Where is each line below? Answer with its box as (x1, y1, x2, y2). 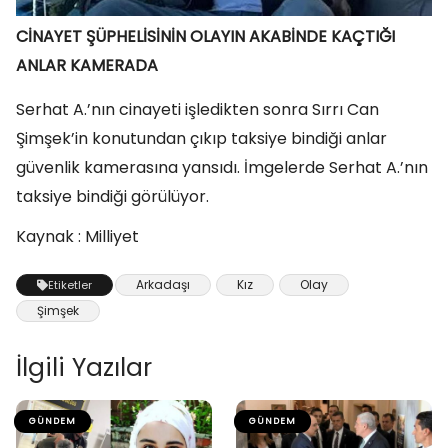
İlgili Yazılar (16, 350, 152, 386)
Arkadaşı (136, 276, 190, 294)
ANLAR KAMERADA (16, 54, 158, 78)
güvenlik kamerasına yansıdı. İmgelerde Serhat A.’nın (16, 156, 428, 180)
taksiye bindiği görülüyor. (16, 185, 209, 209)
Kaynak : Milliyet (16, 225, 139, 249)
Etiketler (48, 277, 92, 294)
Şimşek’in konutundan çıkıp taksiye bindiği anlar (16, 127, 387, 151)
